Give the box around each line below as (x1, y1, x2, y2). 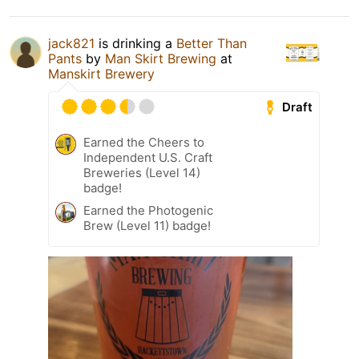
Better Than (176, 35, 247, 52)
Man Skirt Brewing (105, 50, 216, 67)
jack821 (48, 35, 95, 52)
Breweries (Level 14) (83, 165, 200, 181)
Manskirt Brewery (48, 66, 155, 83)
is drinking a (95, 35, 176, 52)
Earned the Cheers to (83, 135, 204, 151)
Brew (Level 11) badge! (83, 218, 211, 234)
